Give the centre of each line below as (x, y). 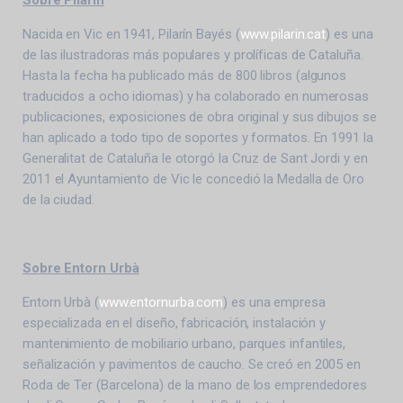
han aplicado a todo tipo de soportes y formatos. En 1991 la (198, 137)
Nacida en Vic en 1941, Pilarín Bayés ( (131, 34)
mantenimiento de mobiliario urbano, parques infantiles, (184, 343)
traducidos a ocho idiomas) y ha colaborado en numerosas (196, 96)
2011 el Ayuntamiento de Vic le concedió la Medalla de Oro (193, 179)
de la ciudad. (58, 199)
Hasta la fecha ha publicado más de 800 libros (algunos (185, 75)
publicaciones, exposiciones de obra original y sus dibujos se (200, 116)
